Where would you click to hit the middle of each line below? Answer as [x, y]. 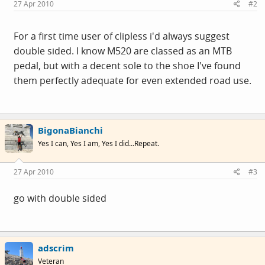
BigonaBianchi [70, 130]
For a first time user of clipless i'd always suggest [122, 36]
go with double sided [60, 198]
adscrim [56, 248]
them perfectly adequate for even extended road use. [132, 80]
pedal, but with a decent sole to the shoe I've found [127, 66]
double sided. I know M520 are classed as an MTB [123, 51]
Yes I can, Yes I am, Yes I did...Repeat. [98, 143]
